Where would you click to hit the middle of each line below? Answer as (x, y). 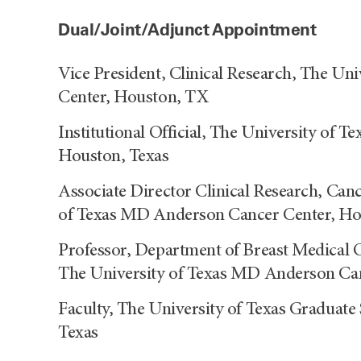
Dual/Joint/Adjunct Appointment (187, 29)
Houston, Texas (114, 156)
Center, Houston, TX (133, 98)
